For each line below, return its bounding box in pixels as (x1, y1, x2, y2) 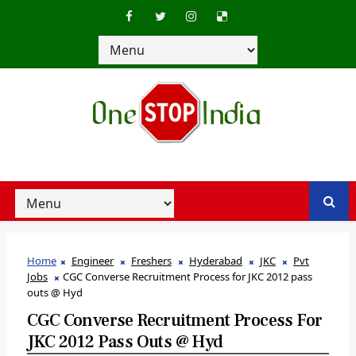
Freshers (130, 253, 172, 268)
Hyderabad (188, 253, 242, 268)
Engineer (71, 253, 114, 268)
